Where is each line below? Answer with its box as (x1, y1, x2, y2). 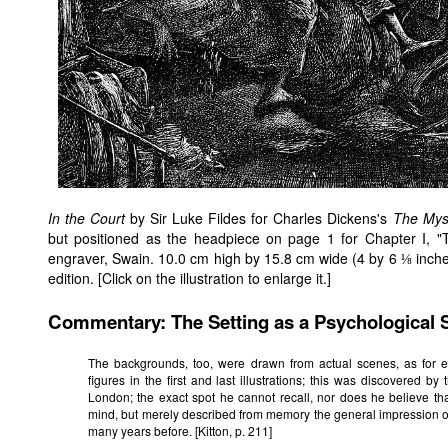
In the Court (48, 208, 126, 229)
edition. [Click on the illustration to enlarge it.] (48, 268, 331, 289)
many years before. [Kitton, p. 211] (88, 422, 272, 440)
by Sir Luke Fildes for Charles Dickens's (125, 208, 393, 229)
